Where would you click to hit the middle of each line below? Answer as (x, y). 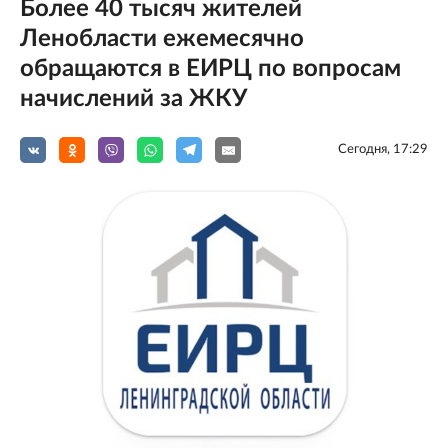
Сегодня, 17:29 (383, 150)
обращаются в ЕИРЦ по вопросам (210, 69)
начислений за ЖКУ (133, 99)
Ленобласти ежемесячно (162, 39)
